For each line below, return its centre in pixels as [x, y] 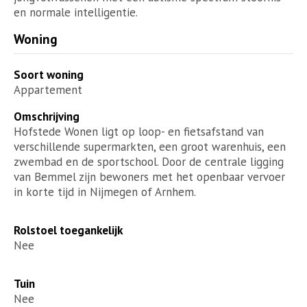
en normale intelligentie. [76, 12]
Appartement [48, 89]
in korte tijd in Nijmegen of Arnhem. [105, 192]
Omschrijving [47, 116]
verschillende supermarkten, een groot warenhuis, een [150, 146]
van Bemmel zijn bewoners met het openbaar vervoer [149, 176]
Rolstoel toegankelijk [68, 230]
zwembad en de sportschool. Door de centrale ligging [149, 161]
